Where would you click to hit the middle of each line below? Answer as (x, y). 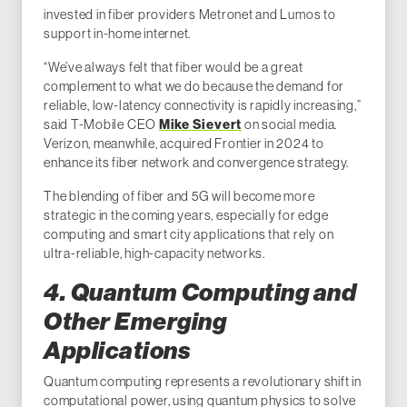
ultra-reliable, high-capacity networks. (154, 253)
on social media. (290, 124)
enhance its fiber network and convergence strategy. (197, 162)
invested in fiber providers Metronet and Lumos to (190, 14)
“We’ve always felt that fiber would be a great (174, 67)
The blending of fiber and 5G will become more (179, 196)
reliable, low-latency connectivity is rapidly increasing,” (203, 105)
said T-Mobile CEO (101, 124)
